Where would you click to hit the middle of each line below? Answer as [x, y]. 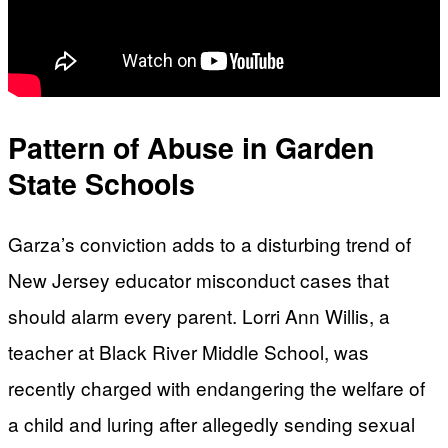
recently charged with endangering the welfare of [216, 387]
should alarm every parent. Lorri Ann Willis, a [199, 315]
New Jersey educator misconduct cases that [198, 279]
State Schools [101, 184]
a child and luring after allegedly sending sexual [211, 423]
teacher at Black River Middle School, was [188, 351]
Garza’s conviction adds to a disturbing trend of [209, 243]
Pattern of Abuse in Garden [191, 148]
